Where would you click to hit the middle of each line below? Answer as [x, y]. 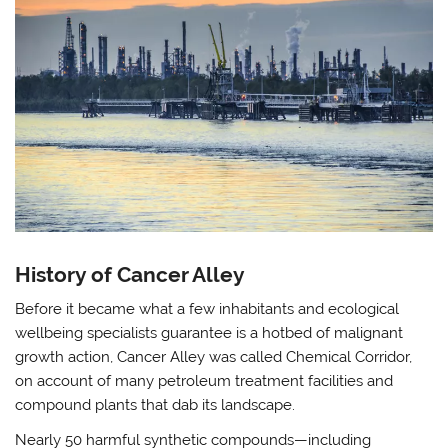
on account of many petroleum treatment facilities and [204, 380]
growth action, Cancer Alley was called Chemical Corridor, [214, 356]
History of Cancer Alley [130, 275]
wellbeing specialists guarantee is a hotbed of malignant [209, 332]
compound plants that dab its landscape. [155, 404]
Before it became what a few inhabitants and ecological [207, 308]
